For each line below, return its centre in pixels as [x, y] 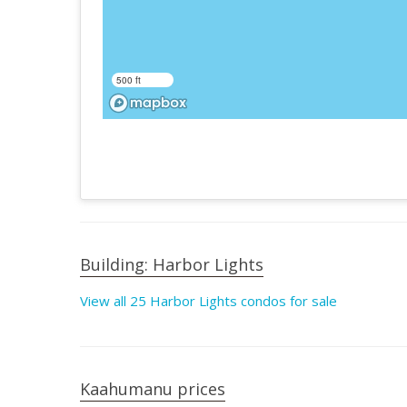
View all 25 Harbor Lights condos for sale [208, 301]
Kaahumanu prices [153, 389]
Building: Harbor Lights [172, 264]
